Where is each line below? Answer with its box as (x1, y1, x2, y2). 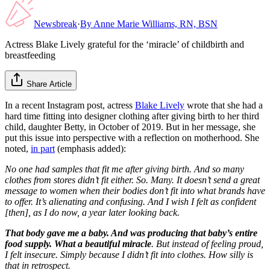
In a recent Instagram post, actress (5, 99, 135, 110)
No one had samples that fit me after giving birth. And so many (5, 163, 244, 174)
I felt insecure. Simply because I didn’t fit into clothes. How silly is (5, 249, 253, 260)
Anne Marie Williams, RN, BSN (93, 18, 218, 29)
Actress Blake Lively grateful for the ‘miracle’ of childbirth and (5, 39, 244, 49)
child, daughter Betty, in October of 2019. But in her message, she (5, 121, 256, 132)
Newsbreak (34, 18, 77, 29)
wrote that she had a (184, 99, 263, 110)
